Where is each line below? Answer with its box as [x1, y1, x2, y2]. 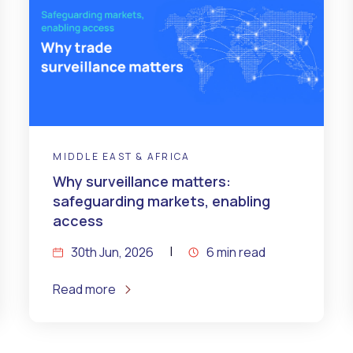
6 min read [206, 243, 266, 261]
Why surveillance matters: [53, 171, 232, 191]
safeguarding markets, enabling [53, 191, 271, 210]
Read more [53, 280, 117, 298]
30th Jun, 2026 [70, 243, 154, 261]
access [53, 210, 104, 230]
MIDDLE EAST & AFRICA [53, 149, 191, 163]
